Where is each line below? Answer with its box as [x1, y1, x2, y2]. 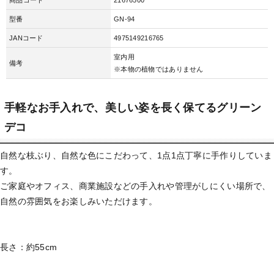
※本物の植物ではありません [114, 65, 204, 73]
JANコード [9, 34, 43, 42]
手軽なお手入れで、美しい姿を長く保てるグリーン [4, 102, 262, 114]
